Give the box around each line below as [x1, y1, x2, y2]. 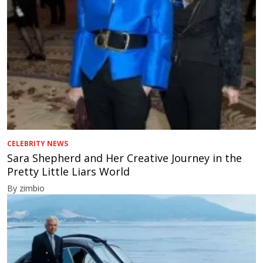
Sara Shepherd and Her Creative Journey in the [7, 151, 242, 166]
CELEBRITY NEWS [7, 139, 68, 149]
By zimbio [7, 183, 45, 194]
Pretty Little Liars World [7, 164, 130, 179]
